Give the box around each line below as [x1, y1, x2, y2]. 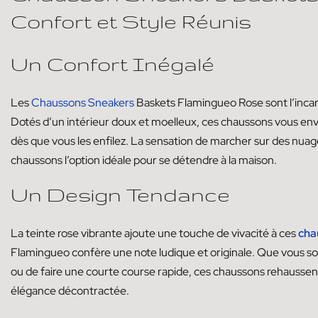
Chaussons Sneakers [31, 94, 134, 110]
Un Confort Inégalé [11, 52, 214, 75]
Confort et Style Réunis [11, 9, 251, 32]
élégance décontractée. [11, 283, 129, 298]
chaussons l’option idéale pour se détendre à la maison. [11, 152, 277, 168]
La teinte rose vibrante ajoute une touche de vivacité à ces [11, 225, 298, 241]
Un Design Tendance [11, 182, 230, 205]
